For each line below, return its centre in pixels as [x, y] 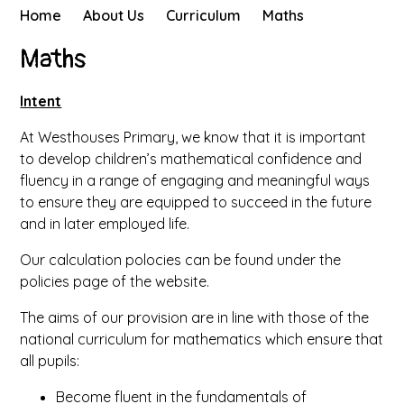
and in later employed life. [105, 224]
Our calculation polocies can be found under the [181, 260]
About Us [114, 15]
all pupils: [50, 361]
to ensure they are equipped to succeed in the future [196, 202]
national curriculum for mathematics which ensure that [202, 339]
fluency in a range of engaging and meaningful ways [195, 180]
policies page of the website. [117, 281]
